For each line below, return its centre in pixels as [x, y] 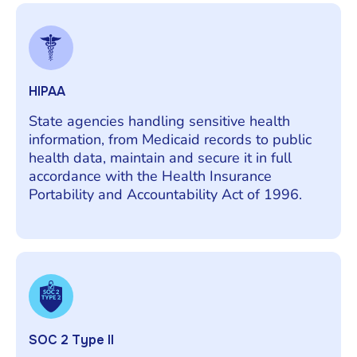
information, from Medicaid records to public [170, 139]
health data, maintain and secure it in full [160, 157]
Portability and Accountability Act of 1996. [165, 194]
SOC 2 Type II [71, 339]
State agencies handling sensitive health [159, 121]
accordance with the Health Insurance [150, 176]
